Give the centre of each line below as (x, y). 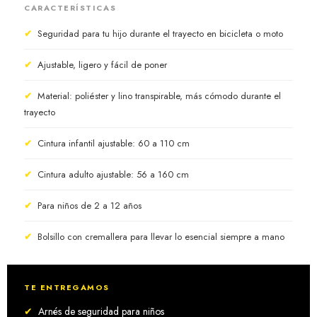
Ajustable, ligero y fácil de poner (102, 64)
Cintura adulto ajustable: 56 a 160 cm (113, 174)
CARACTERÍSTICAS (70, 7)
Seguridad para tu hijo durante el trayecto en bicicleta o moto (160, 33)
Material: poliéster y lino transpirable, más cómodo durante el (159, 96)
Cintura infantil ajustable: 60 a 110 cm (114, 143)
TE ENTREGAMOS (67, 287)
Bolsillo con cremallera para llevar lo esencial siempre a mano (161, 236)
